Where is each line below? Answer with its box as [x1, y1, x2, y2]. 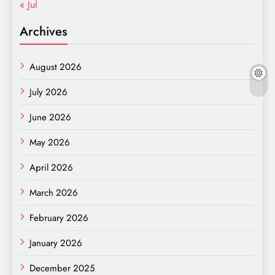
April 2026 [29, 160, 73, 174]
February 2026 [29, 211, 88, 225]
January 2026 [29, 236, 82, 250]
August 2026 [29, 60, 82, 74]
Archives [20, 21, 68, 41]
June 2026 [29, 110, 71, 124]
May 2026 [29, 135, 70, 149]
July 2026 [29, 85, 68, 99]
